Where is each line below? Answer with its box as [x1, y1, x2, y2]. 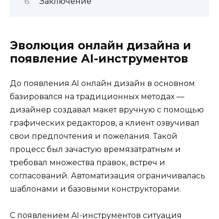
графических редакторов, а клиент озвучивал [10, 118, 199, 128]
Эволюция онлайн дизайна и [10, 38, 191, 52]
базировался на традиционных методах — [10, 91, 184, 101]
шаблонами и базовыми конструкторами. [10, 184, 181, 194]
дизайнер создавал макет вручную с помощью [10, 105, 204, 114]
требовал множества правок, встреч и [10, 157, 165, 167]
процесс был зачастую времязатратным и [10, 144, 181, 154]
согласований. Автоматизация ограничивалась [10, 171, 205, 180]
